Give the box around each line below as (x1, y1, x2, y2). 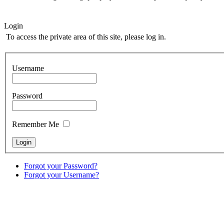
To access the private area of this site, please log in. (6, 32, 166, 41)
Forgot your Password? (24, 161, 97, 170)
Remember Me (12, 120, 59, 129)
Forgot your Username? (24, 170, 99, 179)
